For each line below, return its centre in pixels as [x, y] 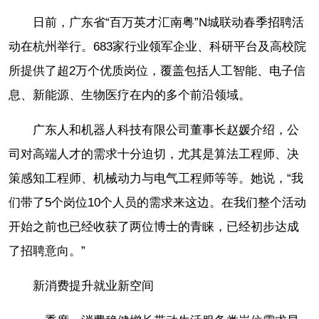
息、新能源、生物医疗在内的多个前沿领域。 [130, 95]
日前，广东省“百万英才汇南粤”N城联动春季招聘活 [168, 23]
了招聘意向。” [47, 251]
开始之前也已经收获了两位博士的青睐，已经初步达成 [154, 227]
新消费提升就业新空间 [93, 286]
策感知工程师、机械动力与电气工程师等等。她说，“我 [156, 179]
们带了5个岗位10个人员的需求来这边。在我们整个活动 [157, 203]
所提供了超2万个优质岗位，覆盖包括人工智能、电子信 [157, 71]
